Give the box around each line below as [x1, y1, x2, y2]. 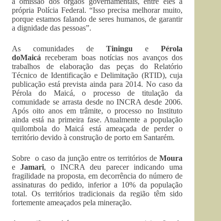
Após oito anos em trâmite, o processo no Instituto [12, 107, 183, 115]
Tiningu [106, 44, 133, 53]
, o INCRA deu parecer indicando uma [44, 163, 183, 172]
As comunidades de [12, 44, 107, 53]
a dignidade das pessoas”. [12, 24, 91, 33]
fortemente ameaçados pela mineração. [12, 198, 132, 207]
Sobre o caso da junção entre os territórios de [12, 154, 160, 163]
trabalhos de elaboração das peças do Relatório [12, 62, 183, 71]
